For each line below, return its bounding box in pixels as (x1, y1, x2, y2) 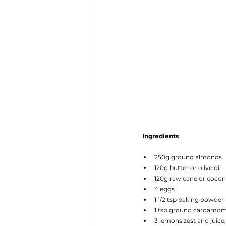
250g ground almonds (154, 153, 222, 161)
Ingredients (142, 132, 179, 140)
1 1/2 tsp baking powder (154, 196, 224, 204)
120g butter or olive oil (154, 164, 221, 172)
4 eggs (154, 185, 175, 193)
